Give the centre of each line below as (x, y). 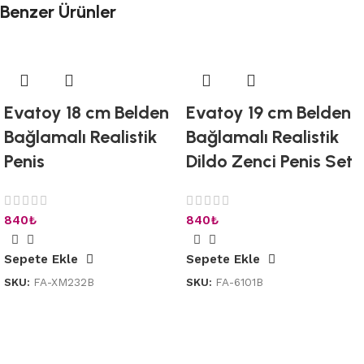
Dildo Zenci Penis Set (269, 161)
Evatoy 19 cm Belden (269, 112)
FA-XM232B (64, 282)
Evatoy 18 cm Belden (87, 112)
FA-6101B (239, 282)
